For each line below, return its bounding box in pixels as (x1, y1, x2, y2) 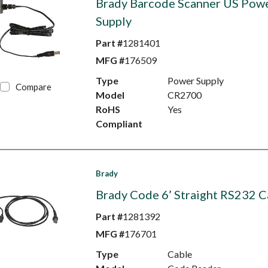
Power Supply (167, 75, 224, 86)
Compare (16, 81, 52, 92)
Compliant (95, 118, 142, 129)
